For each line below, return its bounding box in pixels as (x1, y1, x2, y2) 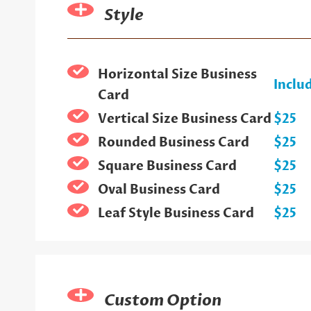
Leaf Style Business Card (97, 204, 254, 222)
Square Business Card (97, 157, 237, 175)
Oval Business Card (97, 180, 220, 199)
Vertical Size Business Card (97, 110, 271, 128)
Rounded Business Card (97, 133, 249, 151)
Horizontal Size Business (97, 65, 257, 83)
